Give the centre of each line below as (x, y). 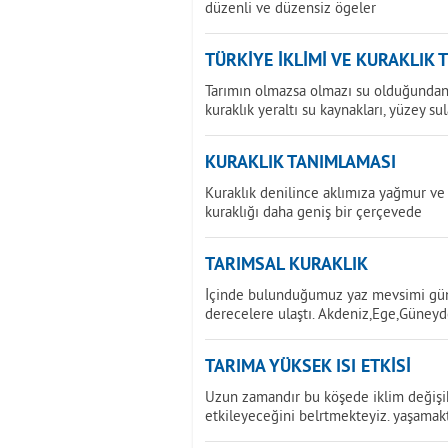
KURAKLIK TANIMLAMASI (300, 163)
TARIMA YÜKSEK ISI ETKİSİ (308, 367)
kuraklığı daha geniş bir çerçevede (313, 211)
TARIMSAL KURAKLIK (286, 265)
